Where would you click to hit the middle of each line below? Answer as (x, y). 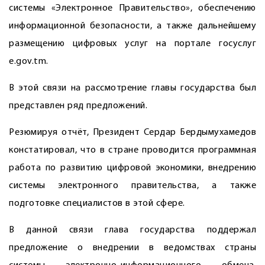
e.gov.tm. (29, 62)
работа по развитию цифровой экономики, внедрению (132, 168)
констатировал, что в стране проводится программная (132, 150)
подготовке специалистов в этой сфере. (97, 203)
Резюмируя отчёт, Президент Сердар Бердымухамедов (132, 132)
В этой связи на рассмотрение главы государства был (132, 88)
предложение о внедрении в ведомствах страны (132, 248)
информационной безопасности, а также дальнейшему (132, 26)
